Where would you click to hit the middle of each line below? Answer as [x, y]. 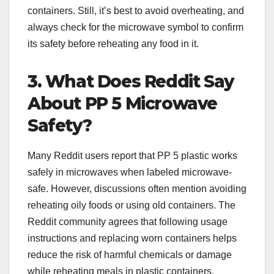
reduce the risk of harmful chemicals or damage [130, 255]
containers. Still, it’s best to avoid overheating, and [136, 11]
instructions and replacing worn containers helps [132, 239]
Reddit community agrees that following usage [128, 222]
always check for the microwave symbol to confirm [135, 28]
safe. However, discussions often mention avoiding [137, 189]
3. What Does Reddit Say [131, 82]
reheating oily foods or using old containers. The [131, 206]
